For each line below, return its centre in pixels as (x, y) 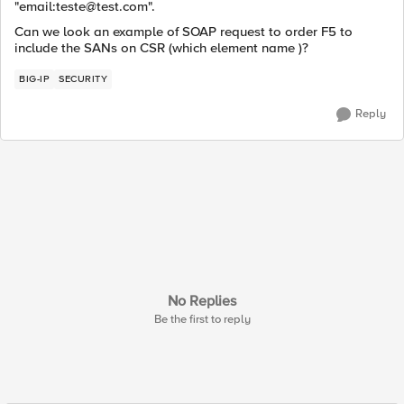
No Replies (202, 301)
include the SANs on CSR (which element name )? (161, 48)
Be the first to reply (202, 319)
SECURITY (83, 79)
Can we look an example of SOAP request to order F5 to (184, 32)
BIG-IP (34, 79)
